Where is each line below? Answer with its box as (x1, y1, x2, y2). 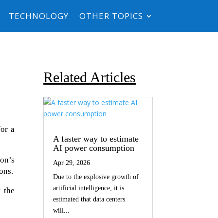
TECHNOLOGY (8, 10, 69, 21)
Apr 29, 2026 (53, 159, 91, 167)
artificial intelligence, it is (53, 184, 125, 192)
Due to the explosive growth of (53, 173, 139, 181)
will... (53, 207, 70, 215)
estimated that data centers (53, 196, 126, 203)
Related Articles (43, 69, 136, 85)
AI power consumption (53, 143, 135, 153)
